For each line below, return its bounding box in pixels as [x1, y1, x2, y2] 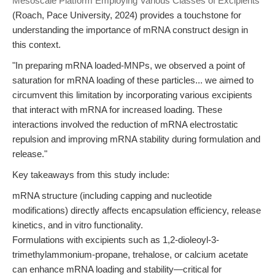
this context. [12, 39, 61, 50]
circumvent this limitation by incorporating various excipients [12, 90, 252, 100]
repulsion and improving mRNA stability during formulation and [12, 134, 260, 144]
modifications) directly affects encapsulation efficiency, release [12, 205, 261, 215]
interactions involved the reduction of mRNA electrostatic [12, 119, 238, 130]
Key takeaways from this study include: [12, 169, 169, 180]
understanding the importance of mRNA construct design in [12, 25, 248, 35]
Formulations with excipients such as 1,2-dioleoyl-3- [12, 234, 219, 245]
